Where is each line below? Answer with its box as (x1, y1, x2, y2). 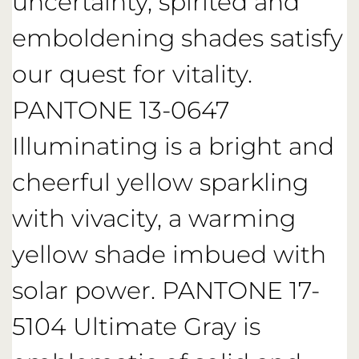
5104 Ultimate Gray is (12, 311, 260, 341)
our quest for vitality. (12, 58, 252, 89)
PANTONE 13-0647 (12, 95, 229, 125)
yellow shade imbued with (12, 239, 326, 269)
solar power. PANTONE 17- (12, 275, 320, 305)
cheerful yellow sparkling (12, 167, 309, 197)
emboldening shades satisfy (12, 22, 343, 53)
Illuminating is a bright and (12, 131, 334, 161)
